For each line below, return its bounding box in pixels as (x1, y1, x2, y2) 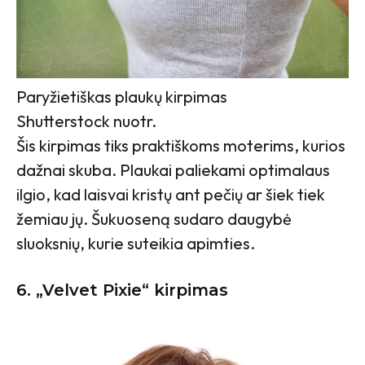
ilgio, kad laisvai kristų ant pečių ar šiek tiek (16, 184, 325, 205)
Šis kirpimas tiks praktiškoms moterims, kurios (16, 135, 345, 156)
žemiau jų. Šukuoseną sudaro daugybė (16, 209, 292, 230)
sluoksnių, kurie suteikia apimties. (16, 233, 255, 254)
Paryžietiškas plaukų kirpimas (16, 86, 227, 108)
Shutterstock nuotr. (16, 111, 156, 132)
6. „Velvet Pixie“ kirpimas (16, 280, 228, 301)
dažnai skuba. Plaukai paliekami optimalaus (16, 160, 330, 181)
